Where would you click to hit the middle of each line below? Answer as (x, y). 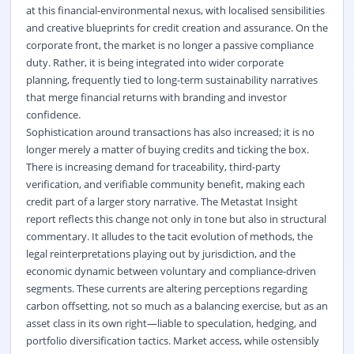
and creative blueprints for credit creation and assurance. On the (177, 27)
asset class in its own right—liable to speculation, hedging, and (171, 323)
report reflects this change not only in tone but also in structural (176, 218)
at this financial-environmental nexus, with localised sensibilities (175, 10)
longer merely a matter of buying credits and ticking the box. (167, 149)
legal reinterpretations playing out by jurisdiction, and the (160, 253)
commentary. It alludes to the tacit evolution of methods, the (169, 236)
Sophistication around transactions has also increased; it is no (170, 132)
